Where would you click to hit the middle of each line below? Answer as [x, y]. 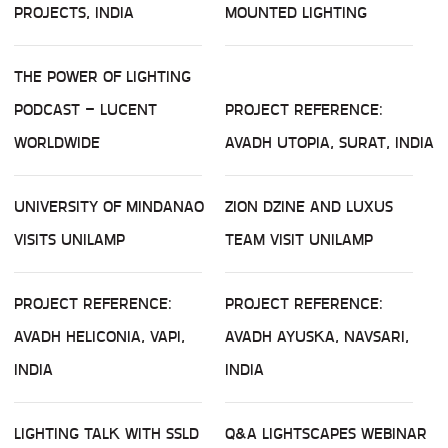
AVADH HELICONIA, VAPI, [99, 337]
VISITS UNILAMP [69, 240]
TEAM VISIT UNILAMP [299, 240]
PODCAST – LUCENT [85, 110]
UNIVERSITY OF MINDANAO [109, 207]
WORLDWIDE [57, 143]
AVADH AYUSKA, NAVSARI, [317, 337]
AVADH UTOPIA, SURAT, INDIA [329, 143]
